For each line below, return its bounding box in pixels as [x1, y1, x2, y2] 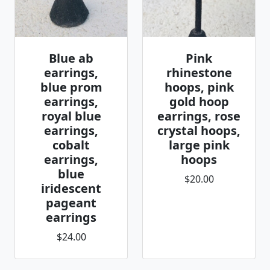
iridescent [41, 180, 101, 196]
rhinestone [166, 64, 232, 81]
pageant [46, 195, 96, 211]
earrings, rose [157, 108, 240, 124]
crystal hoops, [157, 122, 240, 139]
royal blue [41, 108, 101, 124]
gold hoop [169, 93, 229, 110]
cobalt [52, 137, 90, 153]
